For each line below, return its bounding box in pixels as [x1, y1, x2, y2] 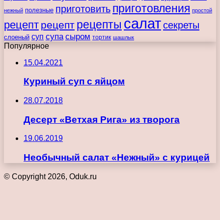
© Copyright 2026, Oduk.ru [4, 172, 97, 181]
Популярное [4, 41, 49, 50]
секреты [163, 19, 199, 30]
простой [192, 7, 212, 13]
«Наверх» [3, 206, 40, 215]
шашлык [113, 34, 134, 40]
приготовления [112, 1, 190, 15]
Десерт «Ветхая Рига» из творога [24, 114, 180, 125]
